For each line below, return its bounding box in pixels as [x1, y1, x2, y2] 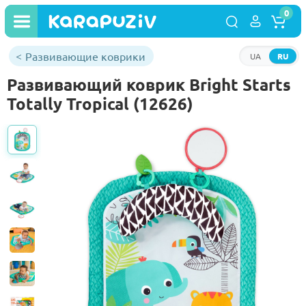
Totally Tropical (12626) [7, 93, 193, 114]
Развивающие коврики [25, 49, 145, 63]
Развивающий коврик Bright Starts [7, 74, 291, 95]
